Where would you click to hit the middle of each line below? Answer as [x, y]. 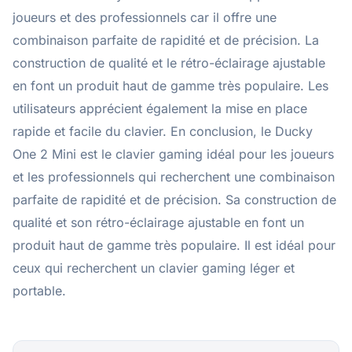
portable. [39, 290]
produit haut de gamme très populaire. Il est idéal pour [174, 245]
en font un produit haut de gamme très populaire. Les [170, 85]
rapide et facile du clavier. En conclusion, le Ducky [163, 131]
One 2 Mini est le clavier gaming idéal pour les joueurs [173, 154]
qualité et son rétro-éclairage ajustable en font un [158, 222]
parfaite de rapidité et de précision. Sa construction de [174, 199]
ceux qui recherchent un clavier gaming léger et [154, 268]
